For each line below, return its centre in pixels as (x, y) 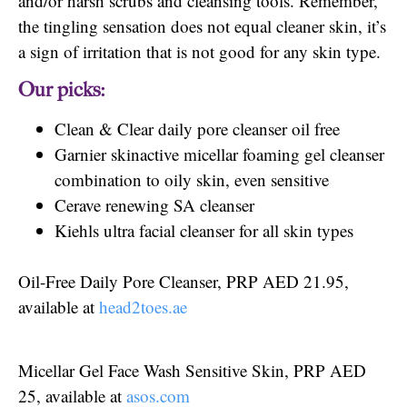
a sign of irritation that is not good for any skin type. (199, 52)
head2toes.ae (143, 306)
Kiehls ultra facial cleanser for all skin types (204, 230)
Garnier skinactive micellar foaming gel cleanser (219, 154)
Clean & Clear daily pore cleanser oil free (197, 128)
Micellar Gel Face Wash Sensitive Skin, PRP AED (192, 371)
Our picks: (62, 89)
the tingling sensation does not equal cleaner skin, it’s (202, 26)
